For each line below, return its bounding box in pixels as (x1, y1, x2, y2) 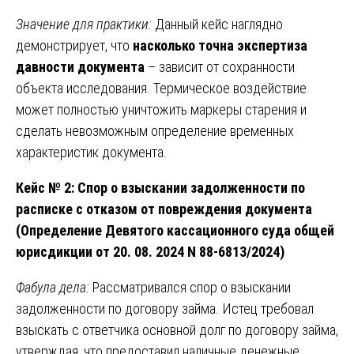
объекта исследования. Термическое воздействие (16, 79, 307, 96)
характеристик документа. (16, 143, 167, 160)
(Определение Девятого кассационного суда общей (16, 221, 334, 239)
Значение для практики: (16, 15, 155, 32)
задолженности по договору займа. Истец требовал (16, 299, 314, 317)
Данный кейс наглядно (155, 15, 283, 32)
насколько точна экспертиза (133, 36, 307, 54)
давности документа (16, 58, 145, 75)
